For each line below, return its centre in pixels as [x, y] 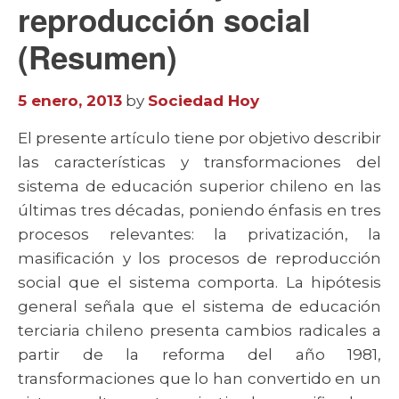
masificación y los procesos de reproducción [199, 258]
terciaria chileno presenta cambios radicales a [199, 330]
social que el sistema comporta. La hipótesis [199, 282]
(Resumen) [98, 57]
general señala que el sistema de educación [199, 306]
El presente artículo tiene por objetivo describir [199, 138]
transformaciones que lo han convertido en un [199, 379]
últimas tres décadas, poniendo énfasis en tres [199, 210]
